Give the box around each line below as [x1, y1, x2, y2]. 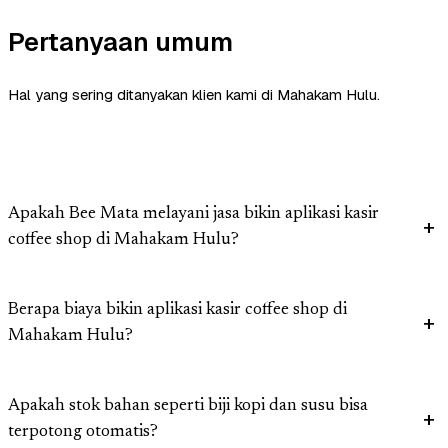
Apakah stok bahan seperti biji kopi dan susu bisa [8, 398, 368, 416]
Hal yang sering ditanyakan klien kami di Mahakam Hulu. [8, 85, 380, 105]
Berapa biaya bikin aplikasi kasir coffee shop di [8, 302, 347, 320]
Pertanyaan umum [8, 25, 233, 60]
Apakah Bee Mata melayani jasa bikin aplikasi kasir [8, 206, 379, 224]
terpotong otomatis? [8, 424, 158, 442]
